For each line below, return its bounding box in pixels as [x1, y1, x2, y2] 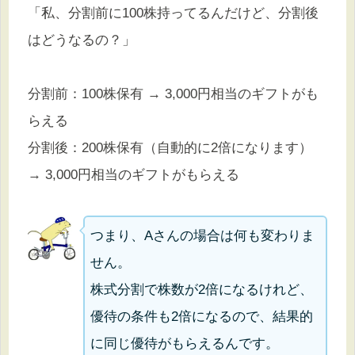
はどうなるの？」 [28, 32, 136, 48]
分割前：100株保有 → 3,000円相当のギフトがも [28, 86, 319, 102]
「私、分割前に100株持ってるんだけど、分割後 [28, 6, 319, 21]
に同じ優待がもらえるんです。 [90, 336, 280, 352]
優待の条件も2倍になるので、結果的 [90, 309, 314, 325]
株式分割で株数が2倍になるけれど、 [90, 282, 314, 298]
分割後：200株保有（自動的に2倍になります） [28, 140, 312, 156]
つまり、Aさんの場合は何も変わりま [90, 228, 315, 244]
